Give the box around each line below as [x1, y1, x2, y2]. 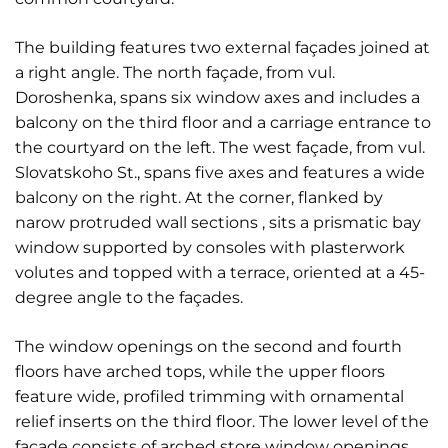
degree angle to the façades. [15, 288, 243, 307]
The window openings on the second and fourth [15, 337, 402, 356]
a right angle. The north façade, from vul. [15, 63, 335, 82]
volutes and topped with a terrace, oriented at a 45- [15, 263, 425, 282]
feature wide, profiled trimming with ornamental [15, 387, 404, 406]
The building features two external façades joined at [15, 38, 430, 57]
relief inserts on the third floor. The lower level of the [15, 412, 429, 431]
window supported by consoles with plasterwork [15, 238, 405, 257]
